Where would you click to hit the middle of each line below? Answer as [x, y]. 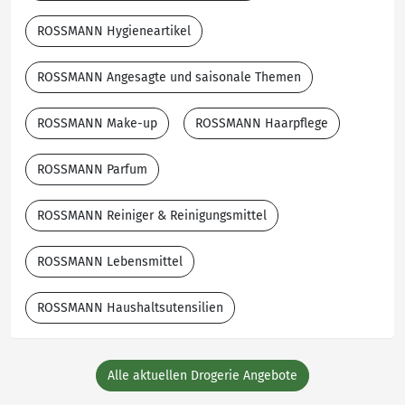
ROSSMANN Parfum [92, 170]
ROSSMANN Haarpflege [262, 123]
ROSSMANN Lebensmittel [110, 262]
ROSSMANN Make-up [97, 123]
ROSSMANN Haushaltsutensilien [130, 308]
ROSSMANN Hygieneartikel [114, 31]
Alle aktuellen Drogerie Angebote [202, 376]
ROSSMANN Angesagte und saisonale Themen [169, 77]
